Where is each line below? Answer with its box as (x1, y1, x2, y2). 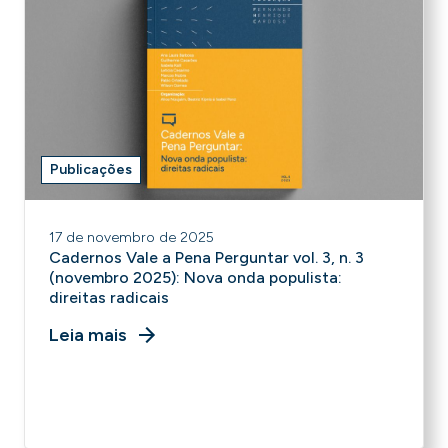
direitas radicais (49, 288, 169, 307)
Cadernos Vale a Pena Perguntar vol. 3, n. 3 (49, 248, 364, 267)
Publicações (50, 161, 132, 178)
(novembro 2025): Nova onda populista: (49, 268, 342, 287)
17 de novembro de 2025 (49, 229, 214, 246)
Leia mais (49, 324, 127, 346)
